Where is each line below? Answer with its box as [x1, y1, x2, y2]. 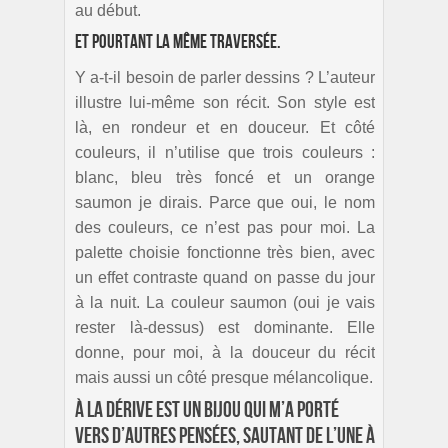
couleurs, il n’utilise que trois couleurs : [75, 143, 375, 161]
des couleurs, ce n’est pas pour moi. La [75, 218, 375, 236]
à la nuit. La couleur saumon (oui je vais [75, 293, 375, 311]
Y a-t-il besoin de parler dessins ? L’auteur [75, 68, 375, 86]
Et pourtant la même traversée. [75, 30, 281, 54]
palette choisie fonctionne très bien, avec [75, 243, 375, 261]
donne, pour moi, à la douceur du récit [75, 343, 375, 361]
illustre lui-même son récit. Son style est [75, 93, 375, 111]
